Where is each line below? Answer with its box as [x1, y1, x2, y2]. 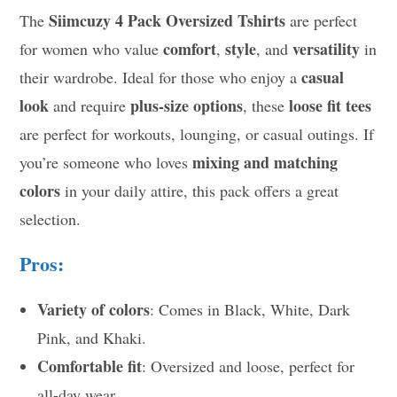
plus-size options [130, 93, 244, 117]
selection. [19, 207, 82, 230]
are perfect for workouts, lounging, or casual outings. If [19, 122, 375, 144]
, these [243, 94, 290, 116]
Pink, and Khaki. [37, 326, 147, 348]
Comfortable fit [37, 354, 143, 378]
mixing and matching [192, 150, 339, 174]
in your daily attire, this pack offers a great [60, 179, 339, 201]
